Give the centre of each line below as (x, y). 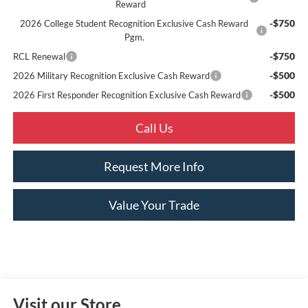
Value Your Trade (154, 205)
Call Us (154, 128)
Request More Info (154, 166)
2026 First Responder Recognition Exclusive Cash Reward (126, 95)
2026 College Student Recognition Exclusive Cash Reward (134, 23)
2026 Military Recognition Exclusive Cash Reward (111, 76)
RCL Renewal (39, 56)
